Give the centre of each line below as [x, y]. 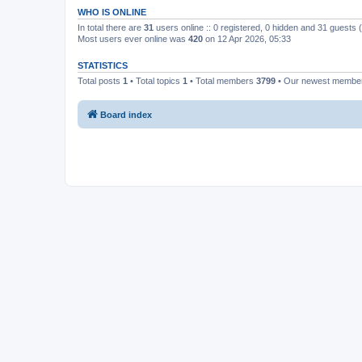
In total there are [111, 27]
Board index [126, 114]
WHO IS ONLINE [112, 12]
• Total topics [155, 81]
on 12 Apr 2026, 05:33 [247, 39]
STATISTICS [103, 65]
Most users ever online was [133, 39]
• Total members [222, 81]
